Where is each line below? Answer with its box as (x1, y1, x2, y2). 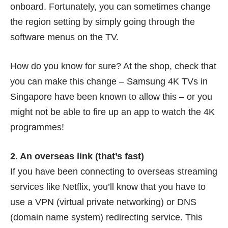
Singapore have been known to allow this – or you (10, 92, 212, 102)
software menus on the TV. (10, 32, 119, 42)
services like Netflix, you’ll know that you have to (10, 182, 206, 192)
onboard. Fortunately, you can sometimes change (10, 2, 211, 12)
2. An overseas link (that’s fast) (10, 151, 144, 161)
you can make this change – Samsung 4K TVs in (10, 76, 208, 87)
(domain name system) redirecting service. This (10, 212, 203, 222)
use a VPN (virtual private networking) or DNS (10, 197, 196, 207)
